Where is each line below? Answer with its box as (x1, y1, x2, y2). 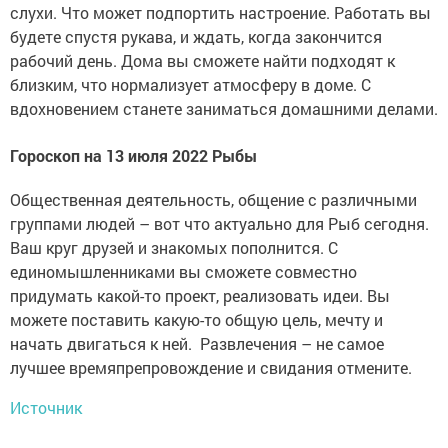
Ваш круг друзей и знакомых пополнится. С (10, 236, 338, 258)
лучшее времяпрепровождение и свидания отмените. (10, 356, 412, 378)
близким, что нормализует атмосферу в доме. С (10, 74, 371, 96)
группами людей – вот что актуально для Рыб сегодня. (10, 212, 429, 234)
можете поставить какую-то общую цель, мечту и (10, 308, 383, 330)
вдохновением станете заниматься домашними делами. (10, 98, 438, 120)
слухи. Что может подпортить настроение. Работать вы (10, 2, 431, 24)
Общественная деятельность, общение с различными (10, 188, 417, 210)
